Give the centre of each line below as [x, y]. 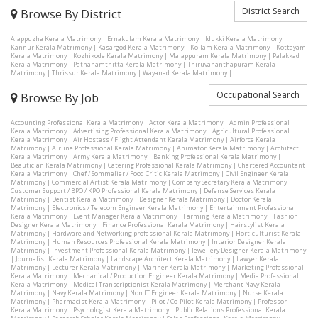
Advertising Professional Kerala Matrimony [139, 131]
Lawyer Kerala [258, 259]
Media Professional [269, 276]
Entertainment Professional [253, 208]
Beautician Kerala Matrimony [56, 165]
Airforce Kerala [253, 139]
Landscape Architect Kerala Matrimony [170, 259]
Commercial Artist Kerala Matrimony [109, 182]
